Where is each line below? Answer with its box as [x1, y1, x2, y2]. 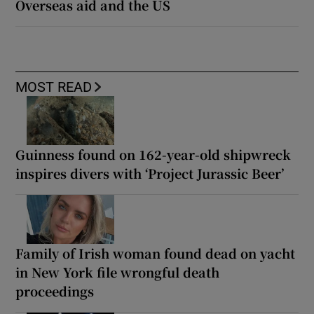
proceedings [15, 282, 95, 301]
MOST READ [15, 80, 93, 95]
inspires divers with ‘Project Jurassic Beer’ [15, 164, 285, 183]
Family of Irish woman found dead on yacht [15, 244, 296, 263]
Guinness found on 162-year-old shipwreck [15, 145, 292, 164]
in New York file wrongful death [15, 263, 220, 282]
